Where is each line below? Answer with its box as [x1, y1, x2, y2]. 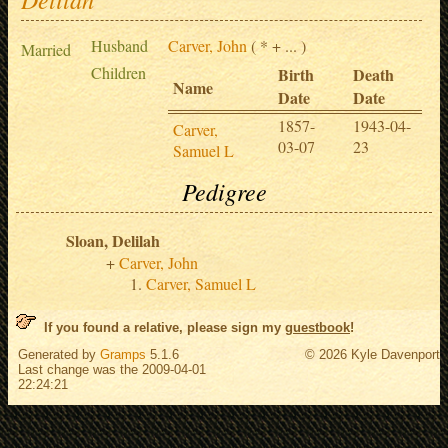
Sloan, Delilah [66, 228, 160, 252]
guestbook [285, 319, 350, 335]
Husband [91, 34, 148, 56]
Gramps [100, 347, 146, 363]
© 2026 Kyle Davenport [305, 347, 440, 363]
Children [91, 61, 146, 83]
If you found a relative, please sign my [44, 319, 285, 335]
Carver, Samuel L [146, 272, 256, 294]
